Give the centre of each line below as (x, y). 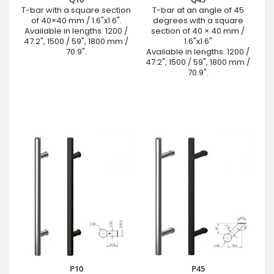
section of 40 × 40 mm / (198, 31)
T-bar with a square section (76, 10)
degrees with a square (198, 21)
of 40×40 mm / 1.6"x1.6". (76, 21)
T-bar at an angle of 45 (198, 10)
